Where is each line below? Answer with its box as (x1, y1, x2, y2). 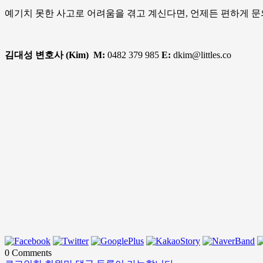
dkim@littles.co (171, 50, 231, 60)
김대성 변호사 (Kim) (5, 50, 89, 60)
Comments (9, 248, 52, 258)
